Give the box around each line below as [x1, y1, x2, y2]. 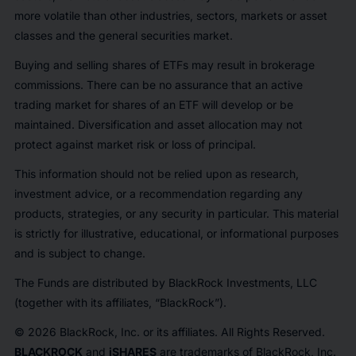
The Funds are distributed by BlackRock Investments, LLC [14, 276, 317, 290]
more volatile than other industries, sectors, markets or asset [14, 9, 327, 23]
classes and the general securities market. [14, 29, 233, 43]
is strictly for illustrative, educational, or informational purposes [14, 226, 339, 241]
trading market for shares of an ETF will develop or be [14, 98, 293, 112]
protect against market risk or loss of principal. [14, 137, 256, 152]
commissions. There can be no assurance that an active [14, 78, 303, 92]
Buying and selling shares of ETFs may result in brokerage [14, 58, 315, 72]
